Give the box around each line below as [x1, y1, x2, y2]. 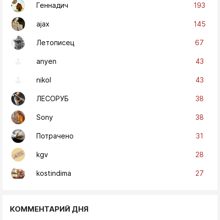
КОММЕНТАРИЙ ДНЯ [10, 204, 88, 214]
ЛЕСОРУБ [36, 94, 69, 103]
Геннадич [36, 1, 68, 10]
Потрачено [36, 132, 74, 140]
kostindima [36, 169, 71, 178]
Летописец [36, 38, 75, 47]
